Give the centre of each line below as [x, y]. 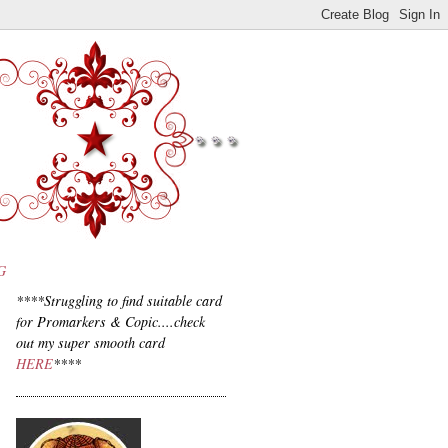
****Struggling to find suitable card [119, 301]
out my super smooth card [90, 343]
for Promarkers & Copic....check [110, 322]
